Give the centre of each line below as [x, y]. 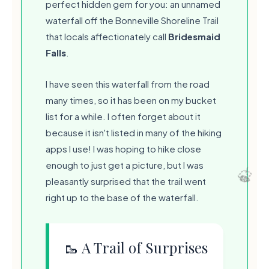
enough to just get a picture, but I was [125, 165]
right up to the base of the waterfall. [122, 197]
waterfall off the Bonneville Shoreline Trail [132, 20]
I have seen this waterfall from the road [128, 83]
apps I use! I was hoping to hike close [123, 148]
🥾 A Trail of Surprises [136, 247]
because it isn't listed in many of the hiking [134, 132]
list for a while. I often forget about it [123, 116]
